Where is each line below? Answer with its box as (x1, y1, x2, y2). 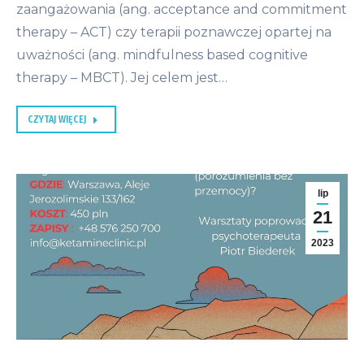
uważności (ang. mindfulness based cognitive (16, 47, 308, 63)
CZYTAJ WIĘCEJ (28, 114, 86, 126)
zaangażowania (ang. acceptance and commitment (16, 2, 347, 18)
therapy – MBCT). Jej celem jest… (16, 70, 227, 86)
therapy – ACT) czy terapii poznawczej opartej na (16, 24, 331, 41)
